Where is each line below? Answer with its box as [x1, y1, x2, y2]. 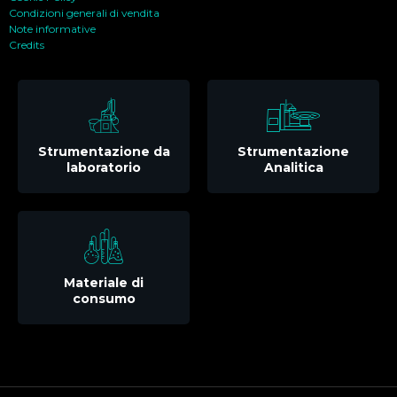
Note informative [9, 22, 96, 36]
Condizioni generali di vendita [9, 6, 160, 20]
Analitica [263, 160, 323, 176]
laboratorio [66, 160, 141, 176]
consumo [72, 291, 136, 307]
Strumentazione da [37, 144, 170, 160]
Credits [9, 38, 44, 52]
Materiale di [64, 275, 144, 292]
